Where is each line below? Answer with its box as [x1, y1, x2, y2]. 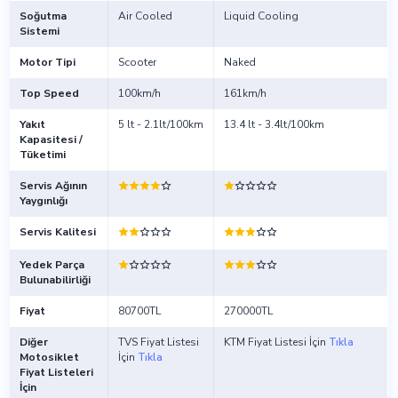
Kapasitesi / [19, 132, 83, 147]
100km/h [117, 86, 161, 101]
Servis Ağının [19, 179, 87, 194]
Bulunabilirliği [19, 273, 91, 288]
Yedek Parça [19, 258, 84, 273]
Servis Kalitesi [19, 225, 96, 240]
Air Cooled [117, 9, 172, 24]
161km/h [223, 86, 267, 101]
